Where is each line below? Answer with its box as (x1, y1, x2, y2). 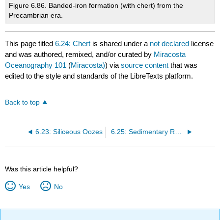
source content (121, 60, 169, 69)
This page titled (5, 39, 55, 48)
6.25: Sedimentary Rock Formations (174, 128, 182, 136)
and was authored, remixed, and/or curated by (5, 50, 154, 58)
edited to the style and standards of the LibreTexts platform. (5, 71, 193, 80)
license (191, 39, 214, 48)
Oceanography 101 (5, 60, 67, 69)
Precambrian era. (9, 11, 63, 20)
